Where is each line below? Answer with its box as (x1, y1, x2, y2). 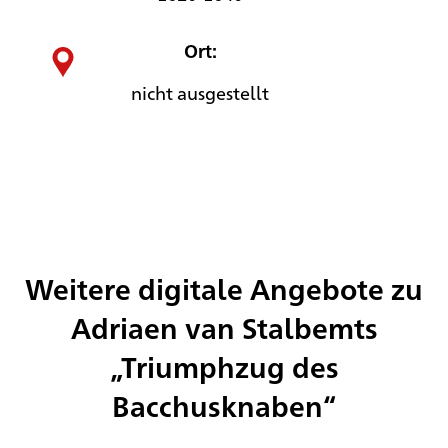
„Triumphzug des (109, 348, 339, 386)
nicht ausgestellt (131, 80, 270, 105)
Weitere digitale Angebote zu (25, 270, 423, 308)
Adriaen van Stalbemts (70, 309, 378, 347)
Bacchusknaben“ (112, 387, 336, 425)
